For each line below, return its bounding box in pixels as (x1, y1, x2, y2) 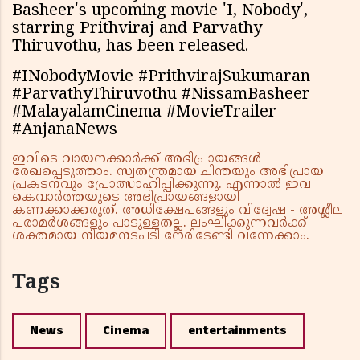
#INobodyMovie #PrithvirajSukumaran (12, 67, 310, 88)
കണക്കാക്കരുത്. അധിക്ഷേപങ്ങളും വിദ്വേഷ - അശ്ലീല (12, 202, 343, 219)
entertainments (188, 321, 287, 341)
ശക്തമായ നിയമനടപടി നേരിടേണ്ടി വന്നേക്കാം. (12, 228, 309, 245)
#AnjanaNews (12, 121, 117, 141)
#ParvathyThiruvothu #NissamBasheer (12, 85, 310, 106)
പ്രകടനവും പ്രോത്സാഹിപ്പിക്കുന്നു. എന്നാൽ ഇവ (12, 177, 311, 194)
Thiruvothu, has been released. (12, 37, 248, 58)
